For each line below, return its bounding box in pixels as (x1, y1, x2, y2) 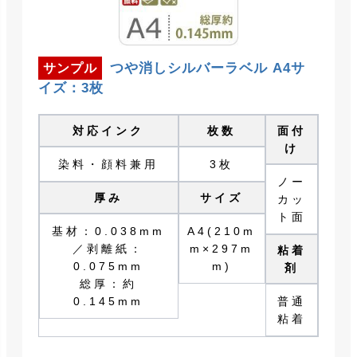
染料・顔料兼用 (58, 158, 159, 171)
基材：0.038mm (52, 225, 166, 238)
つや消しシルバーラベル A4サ (110, 61, 305, 76)
